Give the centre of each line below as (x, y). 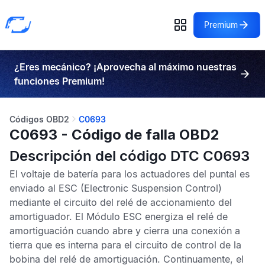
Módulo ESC (114, 216)
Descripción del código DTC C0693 (130, 156)
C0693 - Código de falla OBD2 (114, 135)
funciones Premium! (59, 81)
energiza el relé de (185, 216)
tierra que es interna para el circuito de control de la (125, 245)
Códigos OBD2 (39, 119)
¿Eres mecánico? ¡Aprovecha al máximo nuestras (125, 67)
